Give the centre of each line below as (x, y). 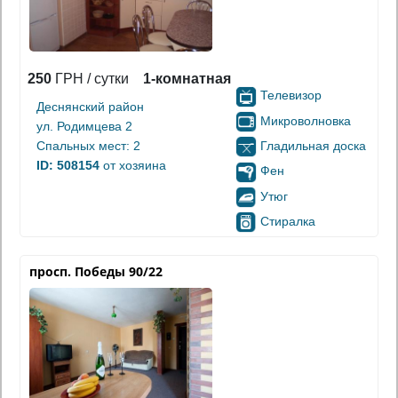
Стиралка (288, 221)
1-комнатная (187, 79)
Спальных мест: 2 (88, 146)
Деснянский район (90, 107)
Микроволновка (306, 120)
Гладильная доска (313, 145)
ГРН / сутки (90, 79)
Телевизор (291, 96)
